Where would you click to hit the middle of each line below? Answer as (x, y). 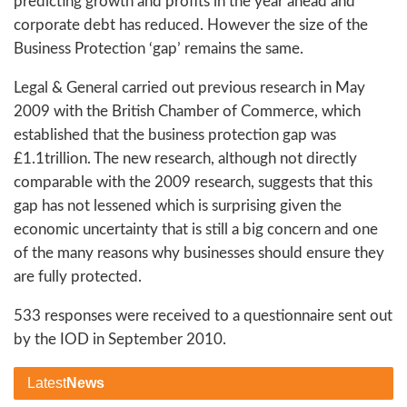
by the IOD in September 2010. (120, 339)
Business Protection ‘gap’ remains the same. (159, 48)
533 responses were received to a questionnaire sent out (203, 315)
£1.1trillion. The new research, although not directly (185, 158)
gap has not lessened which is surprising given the (178, 205)
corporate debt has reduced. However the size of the (191, 25)
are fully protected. (78, 276)
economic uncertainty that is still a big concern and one (196, 229)
